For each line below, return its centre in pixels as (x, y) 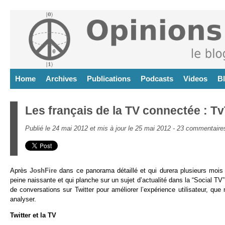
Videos (195, 79)
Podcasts (157, 79)
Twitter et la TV (33, 215)
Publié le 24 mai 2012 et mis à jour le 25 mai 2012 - (101, 128)
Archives (61, 79)
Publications (109, 79)
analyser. (23, 199)
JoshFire (43, 171)
